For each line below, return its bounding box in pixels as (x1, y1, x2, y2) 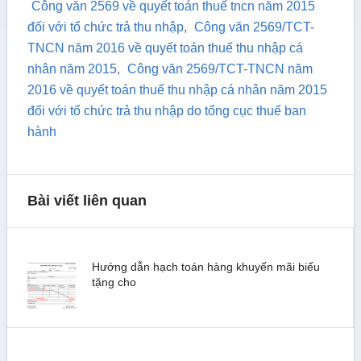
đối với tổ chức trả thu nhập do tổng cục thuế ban (27, 104, 306, 118)
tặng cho (91, 276, 136, 288)
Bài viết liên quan (27, 193, 147, 209)
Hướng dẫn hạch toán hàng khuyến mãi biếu (91, 260, 320, 273)
